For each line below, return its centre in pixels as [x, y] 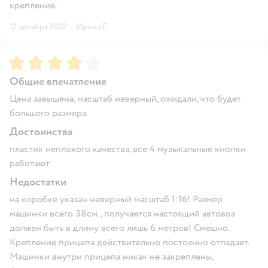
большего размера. [49, 113]
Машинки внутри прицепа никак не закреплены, [111, 256]
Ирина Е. [92, 26]
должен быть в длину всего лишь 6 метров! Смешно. [119, 228]
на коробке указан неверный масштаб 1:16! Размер [116, 199]
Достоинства [41, 132]
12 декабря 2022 [38, 26]
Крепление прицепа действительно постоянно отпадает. [129, 242]
